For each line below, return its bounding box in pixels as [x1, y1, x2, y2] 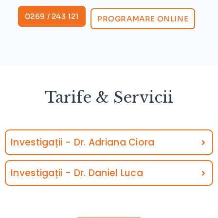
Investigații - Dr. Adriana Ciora [11, 136, 155, 149]
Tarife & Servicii [45, 88, 173, 107]
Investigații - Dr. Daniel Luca [11, 166, 143, 180]
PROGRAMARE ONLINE [97, 14, 189, 23]
